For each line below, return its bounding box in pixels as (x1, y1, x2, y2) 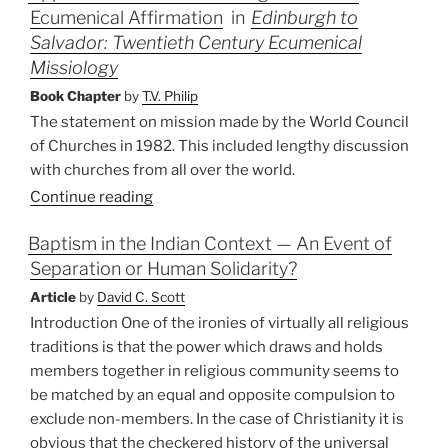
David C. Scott (97, 289, 185, 306)
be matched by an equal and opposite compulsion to (30, 386, 395, 405)
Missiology (30, 57, 118, 79)
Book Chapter (30, 88, 121, 105)
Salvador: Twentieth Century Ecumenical (30, 32, 362, 54)
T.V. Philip (142, 88, 198, 105)
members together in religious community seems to (30, 362, 399, 381)
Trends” (152, 55, 208, 74)
